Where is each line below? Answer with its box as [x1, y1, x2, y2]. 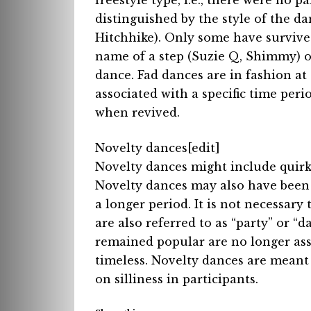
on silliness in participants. [95, 272, 258, 287]
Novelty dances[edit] [95, 141, 220, 155]
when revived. [95, 106, 180, 120]
